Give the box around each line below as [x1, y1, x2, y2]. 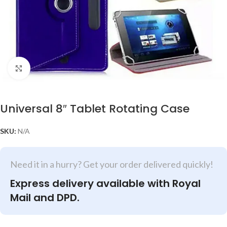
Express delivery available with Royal [10, 176, 201, 191]
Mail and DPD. [10, 190, 80, 205]
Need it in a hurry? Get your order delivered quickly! [10, 158, 213, 170]
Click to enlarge [30, 64, 79, 72]
